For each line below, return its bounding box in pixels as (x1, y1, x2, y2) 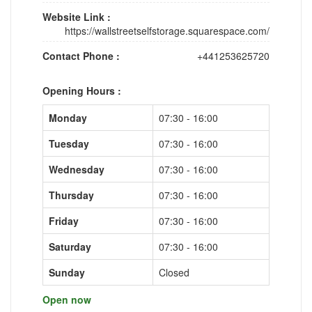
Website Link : (42, 9, 111, 24)
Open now (42, 292, 91, 306)
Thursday (49, 187, 94, 202)
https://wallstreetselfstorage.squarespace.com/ (65, 23, 270, 38)
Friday (49, 213, 79, 228)
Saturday (49, 239, 91, 253)
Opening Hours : (42, 83, 121, 97)
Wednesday (49, 162, 104, 176)
